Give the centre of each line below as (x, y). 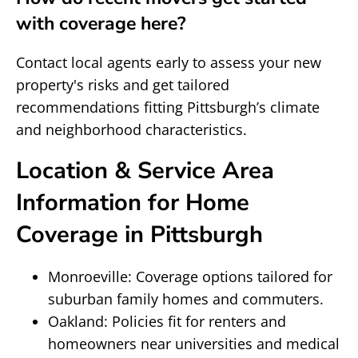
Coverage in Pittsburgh (139, 235)
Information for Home (133, 203)
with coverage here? (101, 24)
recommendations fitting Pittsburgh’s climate (168, 107)
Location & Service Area (145, 171)
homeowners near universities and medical (194, 344)
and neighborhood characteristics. (131, 129)
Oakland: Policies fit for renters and (167, 321)
